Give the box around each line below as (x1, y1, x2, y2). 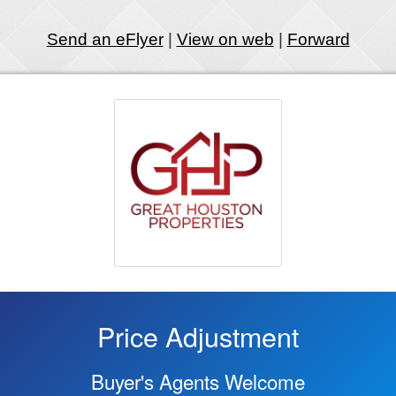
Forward (286, 30, 350, 49)
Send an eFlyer (46, 30, 164, 49)
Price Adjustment (97, 316, 299, 355)
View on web (176, 30, 274, 49)
